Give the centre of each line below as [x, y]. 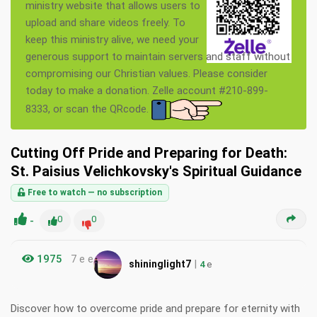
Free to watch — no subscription [94, 193]
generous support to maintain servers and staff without [158, 57]
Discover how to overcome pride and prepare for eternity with [155, 309]
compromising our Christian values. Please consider [146, 74]
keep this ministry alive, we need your [112, 40]
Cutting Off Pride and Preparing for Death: [149, 153]
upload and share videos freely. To [105, 23]
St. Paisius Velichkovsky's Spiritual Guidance [156, 172]
